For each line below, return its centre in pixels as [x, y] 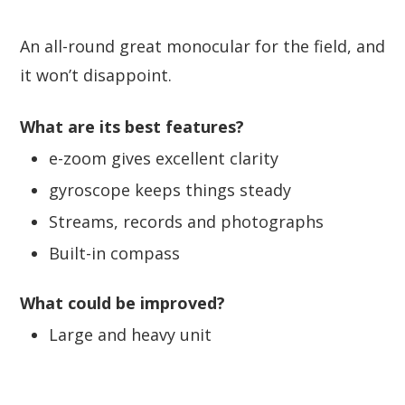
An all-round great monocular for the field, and [202, 46]
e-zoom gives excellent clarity [164, 158]
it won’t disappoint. [96, 75]
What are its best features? [132, 126]
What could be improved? [122, 302]
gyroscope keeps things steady [170, 189]
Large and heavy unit [130, 334]
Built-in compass [114, 253]
